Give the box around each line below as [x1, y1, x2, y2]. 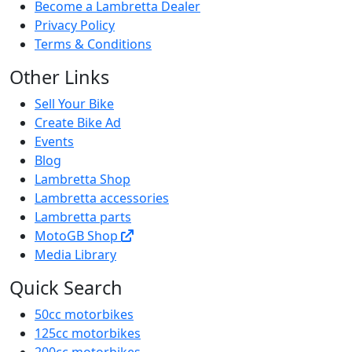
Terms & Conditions [35, 186, 152, 204]
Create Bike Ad [35, 265, 121, 283]
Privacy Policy [35, 167, 115, 185]
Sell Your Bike [35, 246, 114, 264]
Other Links [9, 215, 109, 241]
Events [35, 284, 74, 302]
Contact [35, 111, 81, 129]
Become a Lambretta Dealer [35, 148, 200, 167]
